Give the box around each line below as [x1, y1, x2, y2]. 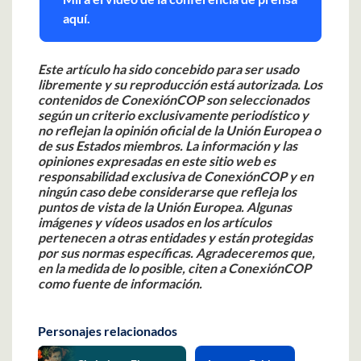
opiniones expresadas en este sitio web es [38, 152, 276, 168]
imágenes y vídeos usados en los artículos [38, 214, 272, 230]
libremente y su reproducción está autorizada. [38, 76, 301, 92]
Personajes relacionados [38, 322, 177, 338]
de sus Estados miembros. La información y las [38, 137, 297, 153]
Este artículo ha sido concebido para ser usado [38, 60, 299, 77]
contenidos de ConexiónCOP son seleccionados [38, 91, 309, 107]
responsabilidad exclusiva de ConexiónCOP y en [38, 168, 313, 184]
